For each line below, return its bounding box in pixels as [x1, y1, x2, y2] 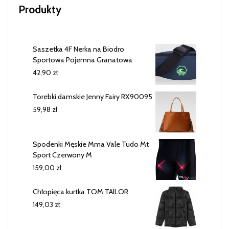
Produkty [18, 3, 61, 16]
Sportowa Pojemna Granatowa [33, 55, 132, 65]
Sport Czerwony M [33, 150, 92, 160]
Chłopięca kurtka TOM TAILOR [33, 187, 128, 197]
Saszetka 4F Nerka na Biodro [33, 44, 124, 54]
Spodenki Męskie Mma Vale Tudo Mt [33, 140, 149, 149]
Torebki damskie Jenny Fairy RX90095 [33, 92, 152, 102]
